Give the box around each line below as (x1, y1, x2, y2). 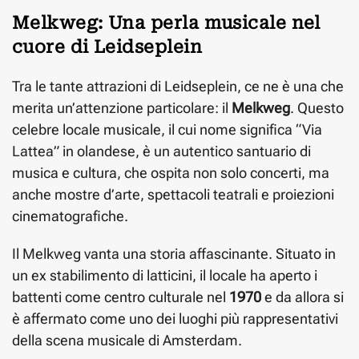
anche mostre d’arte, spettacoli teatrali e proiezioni (12, 185, 334, 203)
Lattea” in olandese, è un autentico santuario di (12, 142, 311, 159)
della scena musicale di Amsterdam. (12, 331, 242, 349)
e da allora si (261, 288, 344, 305)
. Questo (290, 99, 344, 116)
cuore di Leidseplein (12, 36, 202, 57)
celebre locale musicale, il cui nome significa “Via (12, 120, 322, 138)
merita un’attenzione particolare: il (12, 99, 232, 116)
